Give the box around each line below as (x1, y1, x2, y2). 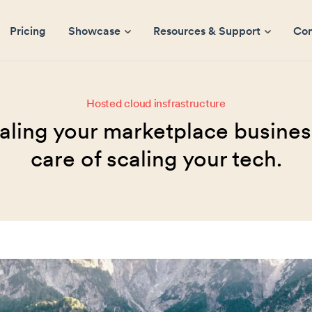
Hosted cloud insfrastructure (86, 96, 226, 111)
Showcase (68, 24, 120, 38)
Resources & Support (153, 24, 260, 38)
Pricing (10, 24, 46, 38)
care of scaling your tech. (30, 144, 282, 173)
